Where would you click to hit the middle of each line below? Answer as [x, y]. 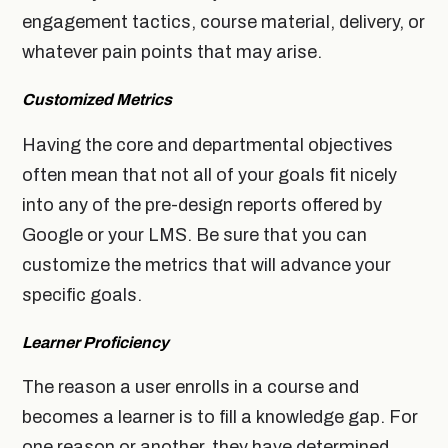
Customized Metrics [97, 100]
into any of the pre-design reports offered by [202, 204]
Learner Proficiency [95, 342]
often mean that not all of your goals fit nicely [209, 174]
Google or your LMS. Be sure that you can [194, 234]
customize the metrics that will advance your [206, 264]
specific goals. [82, 294]
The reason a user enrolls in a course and [190, 386]
